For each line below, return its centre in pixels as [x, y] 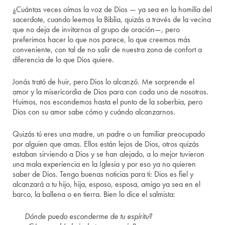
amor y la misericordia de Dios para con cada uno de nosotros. [111, 92]
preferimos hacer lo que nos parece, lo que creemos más [102, 40]
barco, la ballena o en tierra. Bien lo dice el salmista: [94, 194]
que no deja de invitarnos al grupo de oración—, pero [96, 30]
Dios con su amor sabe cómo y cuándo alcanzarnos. [94, 112]
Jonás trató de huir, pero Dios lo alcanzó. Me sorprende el [104, 82]
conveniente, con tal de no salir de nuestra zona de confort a [107, 50]
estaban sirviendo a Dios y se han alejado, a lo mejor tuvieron [109, 154]
